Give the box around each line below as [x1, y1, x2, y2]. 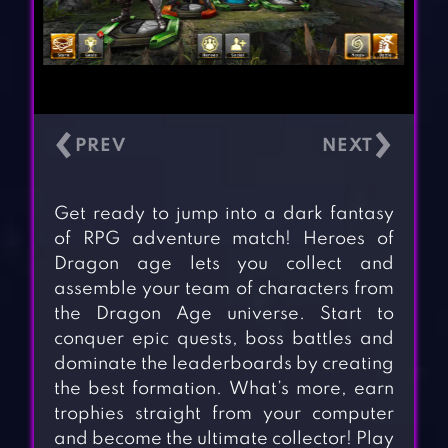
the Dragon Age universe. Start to [53, 305, 395, 324]
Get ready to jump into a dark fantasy [53, 205, 395, 224]
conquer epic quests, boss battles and [53, 330, 395, 349]
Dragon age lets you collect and [53, 255, 395, 274]
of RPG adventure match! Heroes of [53, 230, 395, 249]
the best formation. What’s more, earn [53, 380, 395, 399]
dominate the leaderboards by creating [53, 355, 395, 374]
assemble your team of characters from [53, 280, 395, 299]
